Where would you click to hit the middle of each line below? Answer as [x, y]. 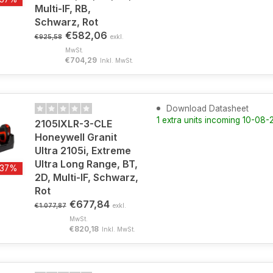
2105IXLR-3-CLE [73, 124]
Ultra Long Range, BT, [86, 164]
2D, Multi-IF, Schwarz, [86, 177]
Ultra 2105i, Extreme [83, 151]
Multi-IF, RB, [62, 9]
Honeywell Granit [76, 137]
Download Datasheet [207, 108]
